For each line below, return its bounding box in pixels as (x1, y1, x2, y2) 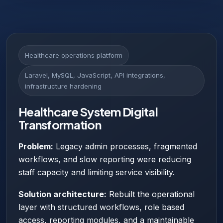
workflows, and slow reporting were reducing (18, 154, 191, 164)
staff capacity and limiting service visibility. (18, 167, 175, 177)
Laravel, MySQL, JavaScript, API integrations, (25, 71, 165, 79)
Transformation (18, 116, 101, 132)
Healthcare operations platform (25, 51, 122, 59)
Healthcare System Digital (18, 104, 158, 119)
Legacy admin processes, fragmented (53, 141, 197, 151)
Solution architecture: (18, 189, 107, 199)
